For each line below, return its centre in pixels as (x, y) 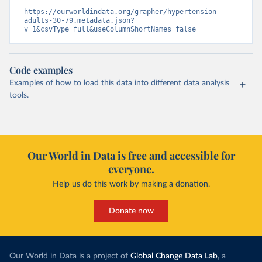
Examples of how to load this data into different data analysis (119, 83)
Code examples (41, 70)
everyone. (131, 169)
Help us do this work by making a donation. (131, 184)
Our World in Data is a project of (69, 256)
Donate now (131, 211)
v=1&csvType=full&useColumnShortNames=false (110, 29)
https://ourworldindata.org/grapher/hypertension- (122, 12)
